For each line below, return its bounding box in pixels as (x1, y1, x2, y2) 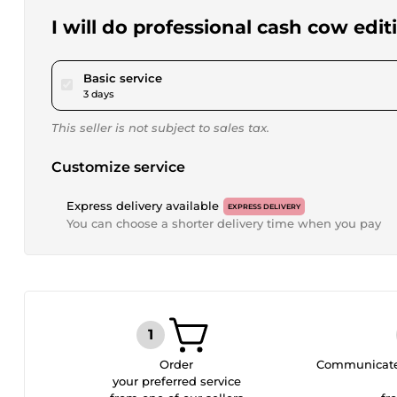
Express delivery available (66, 198, 219, 213)
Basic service (83, 71, 162, 85)
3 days (83, 88, 114, 100)
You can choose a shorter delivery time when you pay (66, 216, 381, 230)
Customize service (51, 159, 185, 175)
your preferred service (112, 374, 241, 388)
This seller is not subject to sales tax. (51, 121, 269, 135)
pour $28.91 (161, 70, 228, 84)
